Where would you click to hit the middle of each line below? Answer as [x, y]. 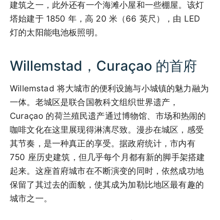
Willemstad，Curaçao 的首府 [103, 66]
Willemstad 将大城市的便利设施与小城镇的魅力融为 [109, 88]
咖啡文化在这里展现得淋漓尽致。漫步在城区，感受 [107, 129]
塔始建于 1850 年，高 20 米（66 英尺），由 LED [105, 18]
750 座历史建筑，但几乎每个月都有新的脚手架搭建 [108, 157]
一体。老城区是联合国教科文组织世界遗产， [94, 102]
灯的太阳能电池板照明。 [56, 32]
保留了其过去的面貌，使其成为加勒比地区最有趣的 [107, 184]
